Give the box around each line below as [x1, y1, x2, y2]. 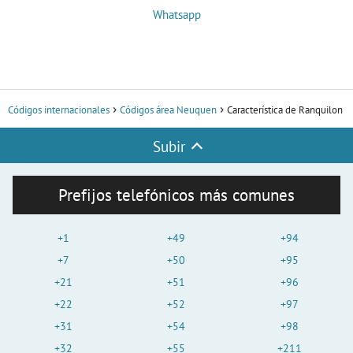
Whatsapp [152, 7, 201, 23]
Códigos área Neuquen [120, 103, 217, 117]
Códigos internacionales [8, 103, 110, 117]
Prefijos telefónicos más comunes [58, 184, 295, 206]
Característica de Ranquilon [227, 103, 343, 117]
